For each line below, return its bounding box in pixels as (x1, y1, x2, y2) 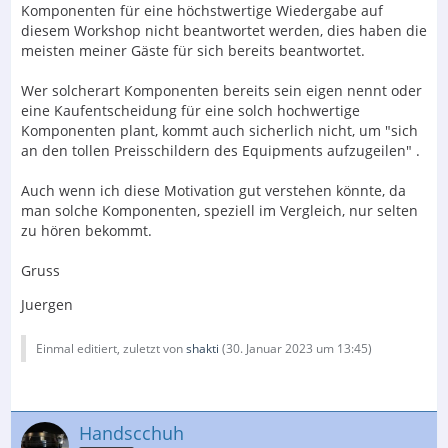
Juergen (21, 295, 73, 315)
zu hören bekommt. (21, 221, 152, 241)
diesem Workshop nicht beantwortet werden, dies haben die (21, 21, 427, 41)
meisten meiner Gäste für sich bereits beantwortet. (21, 41, 365, 61)
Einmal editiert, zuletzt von (36, 340, 186, 358)
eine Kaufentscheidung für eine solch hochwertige (21, 101, 360, 121)
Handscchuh (79, 421, 184, 446)
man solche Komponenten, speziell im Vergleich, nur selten (21, 201, 418, 221)
